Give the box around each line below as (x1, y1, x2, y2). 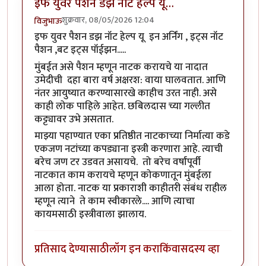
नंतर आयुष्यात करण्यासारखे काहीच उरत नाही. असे (34, 84, 217, 102)
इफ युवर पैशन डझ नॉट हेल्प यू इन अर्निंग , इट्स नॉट (34, 28, 223, 46)
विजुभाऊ (34, 14, 62, 28)
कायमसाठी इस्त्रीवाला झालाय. (34, 206, 146, 223)
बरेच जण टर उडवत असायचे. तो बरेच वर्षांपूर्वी (34, 154, 201, 171)
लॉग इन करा (109, 239, 160, 258)
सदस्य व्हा (180, 239, 220, 258)
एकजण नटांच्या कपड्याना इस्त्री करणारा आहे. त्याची (34, 141, 223, 158)
